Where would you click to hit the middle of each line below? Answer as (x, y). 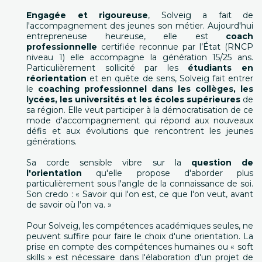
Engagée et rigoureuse (87, 15)
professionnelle (62, 47)
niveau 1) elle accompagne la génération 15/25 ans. (140, 57)
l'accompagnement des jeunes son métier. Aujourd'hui (140, 26)
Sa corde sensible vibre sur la (109, 163)
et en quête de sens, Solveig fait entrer (170, 78)
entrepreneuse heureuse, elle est (126, 36)
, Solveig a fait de (201, 15)
